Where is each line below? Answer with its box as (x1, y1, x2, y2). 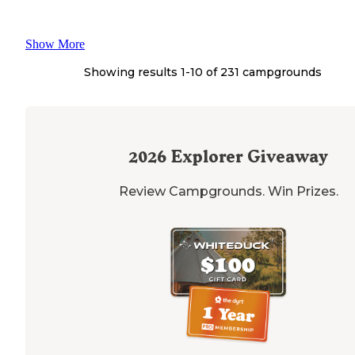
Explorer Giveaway (166, 146, 328, 166)
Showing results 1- (84, 64, 190, 79)
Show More (25, 36, 85, 51)
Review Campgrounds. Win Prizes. (118, 183, 338, 199)
